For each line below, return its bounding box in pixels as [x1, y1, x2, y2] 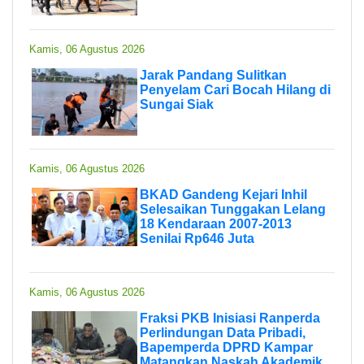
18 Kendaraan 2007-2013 [140, 216, 292, 231]
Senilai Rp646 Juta [140, 231, 254, 245]
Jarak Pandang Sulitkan [140, 67, 287, 82]
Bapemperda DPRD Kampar [140, 340, 313, 354]
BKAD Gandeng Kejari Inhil [140, 187, 307, 201]
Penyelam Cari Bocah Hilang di [140, 82, 331, 97]
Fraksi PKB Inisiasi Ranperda [140, 310, 320, 325]
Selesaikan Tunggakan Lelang [140, 201, 326, 216]
